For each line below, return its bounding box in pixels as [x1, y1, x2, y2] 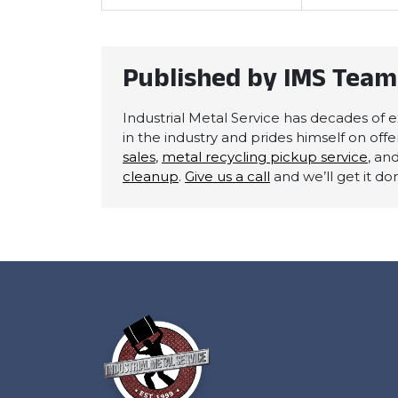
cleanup [123, 167, 179, 185]
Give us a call [185, 167, 270, 185]
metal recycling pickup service [162, 147, 368, 165]
